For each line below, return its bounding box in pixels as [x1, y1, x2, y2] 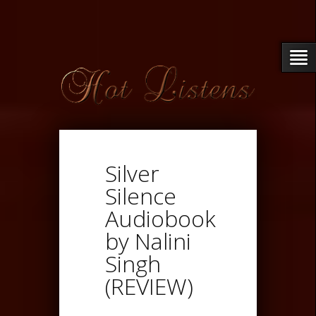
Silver [105, 157, 159, 188]
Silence [105, 180, 176, 211]
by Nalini [105, 225, 191, 256]
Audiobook [105, 202, 216, 233]
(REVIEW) [105, 270, 193, 301]
